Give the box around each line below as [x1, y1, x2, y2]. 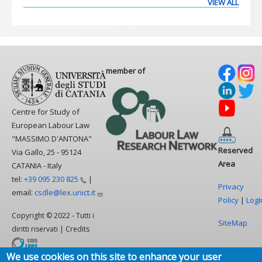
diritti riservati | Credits [12, 224, 89, 235]
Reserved [218, 145, 253, 156]
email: [12, 187, 35, 198]
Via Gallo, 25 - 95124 [12, 147, 81, 158]
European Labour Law [12, 120, 89, 131]
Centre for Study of [12, 106, 80, 118]
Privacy [218, 181, 244, 192]
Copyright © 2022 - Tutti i [12, 211, 94, 221]
